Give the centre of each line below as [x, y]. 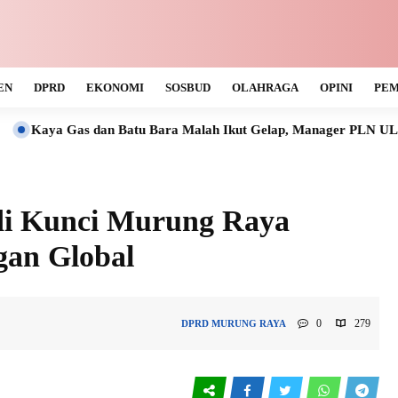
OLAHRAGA [265, 88]
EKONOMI [115, 88]
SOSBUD [188, 88]
